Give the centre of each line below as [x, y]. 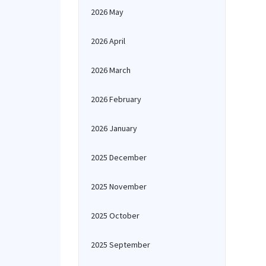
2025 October [115, 216]
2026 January [114, 128]
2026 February [116, 99]
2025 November [119, 186]
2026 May [107, 12]
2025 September [121, 245]
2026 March [111, 70]
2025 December [119, 157]
